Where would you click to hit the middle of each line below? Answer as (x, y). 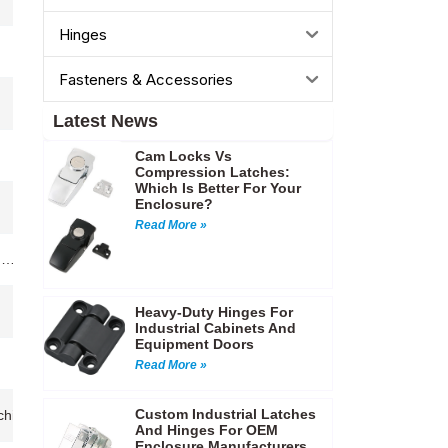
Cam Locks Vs (183, 156)
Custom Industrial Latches (225, 413)
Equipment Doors (194, 343)
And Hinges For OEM (206, 429)
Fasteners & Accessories (145, 79)
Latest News (105, 121)
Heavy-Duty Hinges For (213, 311)
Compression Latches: (212, 172)
